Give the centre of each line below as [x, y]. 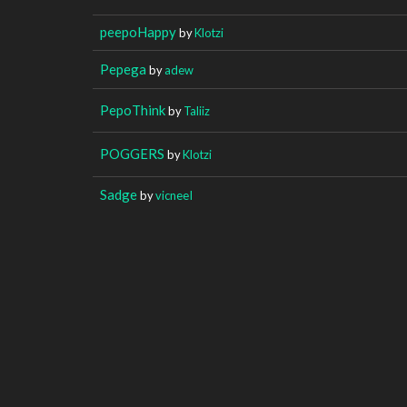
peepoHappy [138, 31]
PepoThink [133, 109]
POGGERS [132, 153]
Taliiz [197, 110]
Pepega [123, 69]
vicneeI [174, 195]
